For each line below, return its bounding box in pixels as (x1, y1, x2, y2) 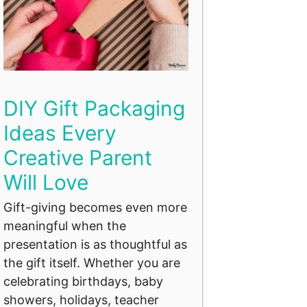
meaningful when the (3, 218, 126, 233)
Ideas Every (3, 120, 116, 145)
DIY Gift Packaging (3, 95, 185, 121)
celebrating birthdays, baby (3, 273, 163, 288)
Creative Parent (3, 145, 152, 170)
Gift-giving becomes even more (3, 199, 187, 214)
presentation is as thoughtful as (3, 236, 187, 251)
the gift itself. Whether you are (3, 255, 180, 270)
